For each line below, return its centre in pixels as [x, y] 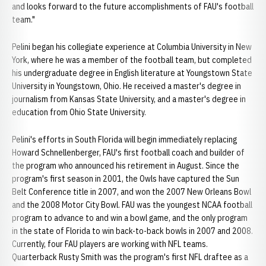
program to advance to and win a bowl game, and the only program [130, 218]
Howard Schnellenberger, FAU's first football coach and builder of [128, 153]
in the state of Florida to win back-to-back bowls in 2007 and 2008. [132, 231]
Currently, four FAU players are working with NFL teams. [110, 244]
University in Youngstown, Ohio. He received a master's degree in [126, 86]
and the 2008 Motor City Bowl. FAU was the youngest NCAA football [132, 205]
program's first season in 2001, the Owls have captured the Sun [126, 179]
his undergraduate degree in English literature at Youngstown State [132, 73]
